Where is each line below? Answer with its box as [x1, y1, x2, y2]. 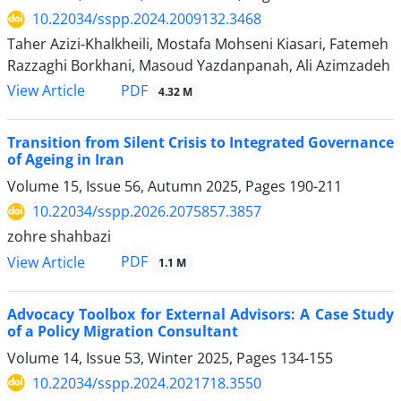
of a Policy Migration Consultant [7, 320, 238, 341]
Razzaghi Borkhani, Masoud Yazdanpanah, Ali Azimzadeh [7, 55, 390, 76]
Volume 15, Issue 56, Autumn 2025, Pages [7, 176, 289, 197]
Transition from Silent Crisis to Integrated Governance [7, 132, 394, 153]
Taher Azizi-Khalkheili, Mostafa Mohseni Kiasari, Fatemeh [7, 34, 388, 55]
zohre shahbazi [7, 226, 111, 247]
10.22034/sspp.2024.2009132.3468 [32, 9, 261, 30]
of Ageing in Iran [7, 149, 124, 170]
